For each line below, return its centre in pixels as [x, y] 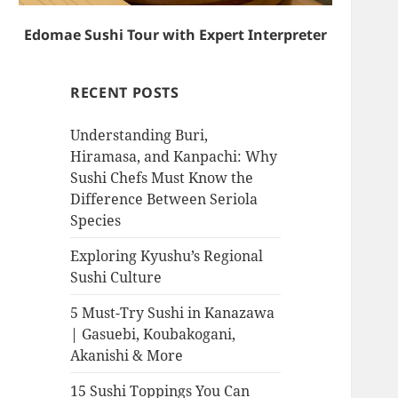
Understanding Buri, [139, 135]
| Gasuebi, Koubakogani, [153, 334]
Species [96, 220]
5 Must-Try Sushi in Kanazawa [173, 312]
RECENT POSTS [125, 92]
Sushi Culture [116, 277]
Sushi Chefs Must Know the [162, 177]
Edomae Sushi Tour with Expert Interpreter [176, 34]
